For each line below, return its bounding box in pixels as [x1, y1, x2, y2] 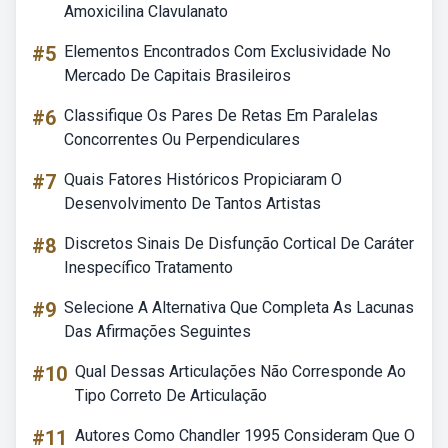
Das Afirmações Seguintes [64, 322, 251, 341]
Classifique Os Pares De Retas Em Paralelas [64, 106, 378, 125]
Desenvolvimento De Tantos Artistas [64, 194, 321, 213]
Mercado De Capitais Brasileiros [64, 66, 291, 85]
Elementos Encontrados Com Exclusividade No [64, 42, 391, 61]
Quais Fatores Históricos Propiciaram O [64, 170, 342, 189]
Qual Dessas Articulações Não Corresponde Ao [75, 362, 406, 381]
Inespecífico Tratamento [64, 258, 233, 277]
